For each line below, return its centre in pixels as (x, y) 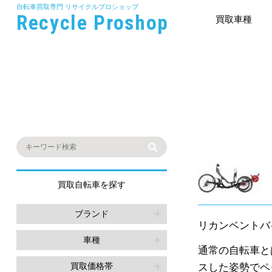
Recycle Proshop (93, 23)
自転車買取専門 (40, 7)
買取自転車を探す (91, 184)
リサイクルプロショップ (101, 7)
